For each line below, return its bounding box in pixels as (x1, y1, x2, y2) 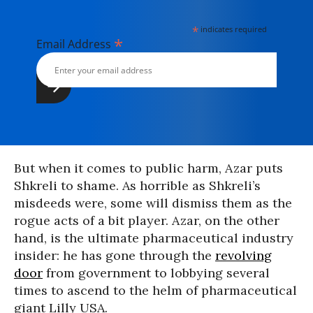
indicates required (198, 24, 268, 34)
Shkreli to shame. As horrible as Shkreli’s (14, 177, 261, 194)
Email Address (36, 36, 114, 52)
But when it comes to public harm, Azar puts (14, 160, 283, 176)
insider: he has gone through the (14, 247, 215, 263)
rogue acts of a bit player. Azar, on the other (14, 212, 279, 228)
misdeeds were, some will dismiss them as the (14, 195, 292, 211)
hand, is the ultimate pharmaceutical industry (14, 230, 293, 246)
